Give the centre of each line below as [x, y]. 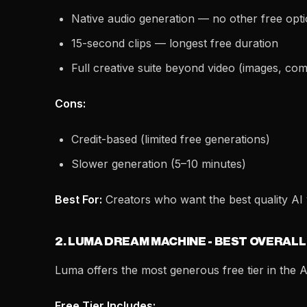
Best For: [78, 199]
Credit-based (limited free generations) [171, 139]
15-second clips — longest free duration [175, 43]
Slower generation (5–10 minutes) [159, 164]
